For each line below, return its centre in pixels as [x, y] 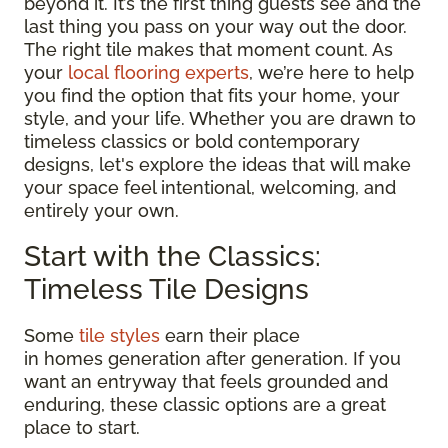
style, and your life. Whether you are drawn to [220, 118]
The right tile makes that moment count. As [208, 49]
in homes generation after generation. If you [212, 358]
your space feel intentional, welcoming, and [210, 187]
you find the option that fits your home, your [212, 95]
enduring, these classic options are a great [205, 404]
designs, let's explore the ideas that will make [217, 164]
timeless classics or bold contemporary [192, 141]
